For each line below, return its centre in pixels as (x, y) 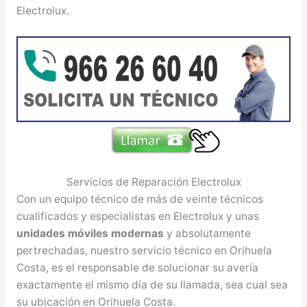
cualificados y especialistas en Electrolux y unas (137, 216)
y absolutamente (207, 233)
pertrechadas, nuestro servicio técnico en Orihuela (144, 250)
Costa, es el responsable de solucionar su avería (137, 268)
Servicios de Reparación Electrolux (153, 182)
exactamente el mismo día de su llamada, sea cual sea (152, 285)
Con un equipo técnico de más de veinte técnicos (139, 199)
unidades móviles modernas (90, 233)
